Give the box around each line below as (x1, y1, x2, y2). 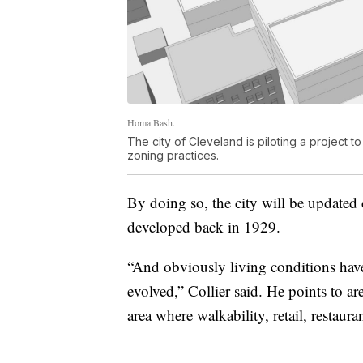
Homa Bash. (127, 115, 175, 129)
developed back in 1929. (127, 216, 280, 237)
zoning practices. (127, 147, 219, 162)
